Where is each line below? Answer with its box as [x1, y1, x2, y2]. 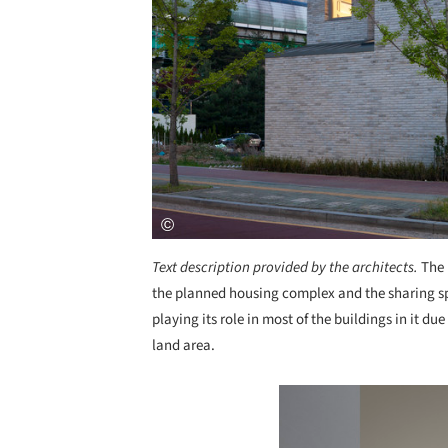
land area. [152, 334, 215, 356]
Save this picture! [204, 393, 311, 415]
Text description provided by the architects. [152, 256, 421, 278]
